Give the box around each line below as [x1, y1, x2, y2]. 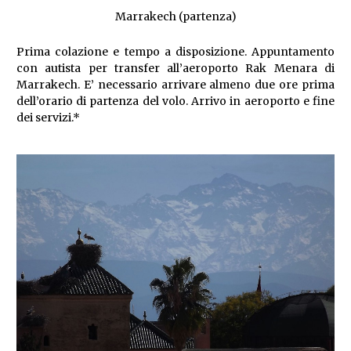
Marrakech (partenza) [114, 9, 237, 24]
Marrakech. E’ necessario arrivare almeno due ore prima [16, 78, 335, 92]
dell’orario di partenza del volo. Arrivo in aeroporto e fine [16, 94, 335, 109]
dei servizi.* [16, 110, 80, 125]
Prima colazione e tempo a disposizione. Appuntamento [16, 45, 335, 60]
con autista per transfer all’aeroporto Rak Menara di [16, 61, 335, 76]
